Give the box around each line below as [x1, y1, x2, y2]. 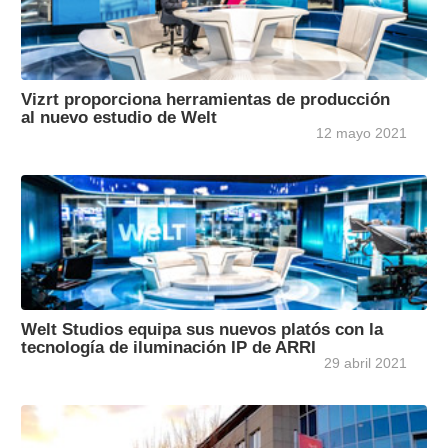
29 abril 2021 [324, 355, 407, 372]
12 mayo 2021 [316, 125, 407, 142]
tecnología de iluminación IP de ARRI [21, 338, 316, 357]
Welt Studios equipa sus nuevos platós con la [21, 320, 383, 339]
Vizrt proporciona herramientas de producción [21, 90, 390, 109]
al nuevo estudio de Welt [21, 108, 217, 127]
